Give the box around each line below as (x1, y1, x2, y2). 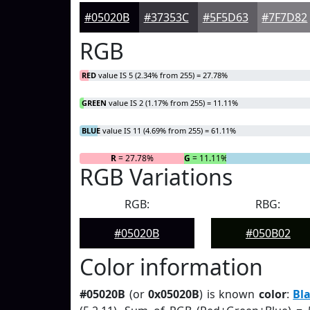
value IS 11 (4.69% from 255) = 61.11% (100, 125, 236, 136)
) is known (199, 286, 259, 302)
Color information (80, 252, 263, 282)
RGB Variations (80, 162, 232, 192)
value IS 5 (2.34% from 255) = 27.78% (96, 70, 228, 80)
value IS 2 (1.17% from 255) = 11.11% (107, 98, 238, 108)
